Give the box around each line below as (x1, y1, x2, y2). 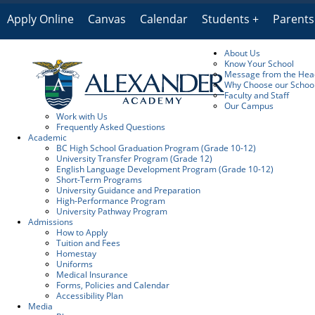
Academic (28, 131, 67, 143)
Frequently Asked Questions (56, 121, 165, 133)
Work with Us (56, 110, 108, 122)
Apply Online (7, 11, 74, 27)
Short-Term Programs (56, 174, 142, 186)
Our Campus (224, 100, 274, 112)
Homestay (56, 247, 96, 259)
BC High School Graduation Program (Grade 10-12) (56, 142, 256, 154)
